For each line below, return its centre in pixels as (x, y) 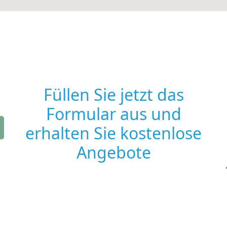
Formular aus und (113, 114)
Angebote (113, 152)
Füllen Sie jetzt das (113, 94)
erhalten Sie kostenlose (113, 133)
